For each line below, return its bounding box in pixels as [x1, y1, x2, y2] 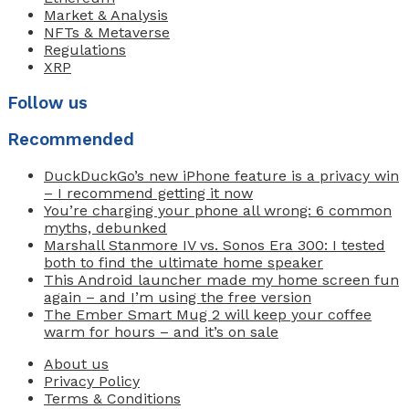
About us [44, 355, 109, 373]
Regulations [44, 40, 126, 58]
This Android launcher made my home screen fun [44, 271, 399, 289]
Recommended [7, 130, 134, 151]
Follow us [7, 92, 88, 113]
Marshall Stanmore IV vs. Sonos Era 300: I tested [44, 236, 385, 255]
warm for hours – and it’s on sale [44, 323, 278, 341]
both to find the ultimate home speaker [44, 254, 323, 272]
